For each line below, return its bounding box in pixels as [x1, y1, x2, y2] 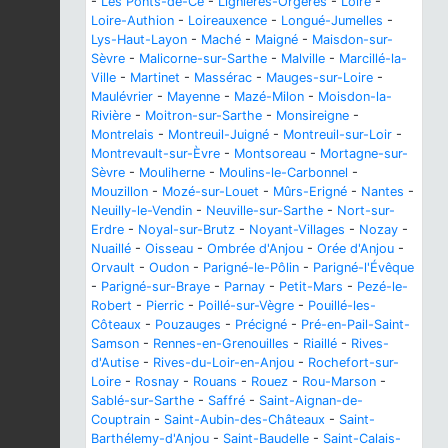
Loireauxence [188, 12, 267, 28]
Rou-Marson [302, 373, 376, 389]
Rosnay [135, 373, 179, 389]
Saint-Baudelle [223, 430, 309, 446]
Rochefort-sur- [308, 354, 399, 370]
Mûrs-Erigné [273, 183, 347, 199]
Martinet [130, 69, 180, 85]
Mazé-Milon [234, 88, 304, 104]
